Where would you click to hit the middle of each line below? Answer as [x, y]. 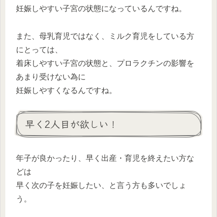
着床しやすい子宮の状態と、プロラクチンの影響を [105, 63]
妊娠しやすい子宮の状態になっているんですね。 [101, 9]
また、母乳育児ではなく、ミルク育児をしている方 [105, 36]
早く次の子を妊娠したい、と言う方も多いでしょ [101, 186]
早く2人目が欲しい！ [72, 124]
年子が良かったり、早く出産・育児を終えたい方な [105, 158]
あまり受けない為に [51, 77]
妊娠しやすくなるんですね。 [66, 91]
